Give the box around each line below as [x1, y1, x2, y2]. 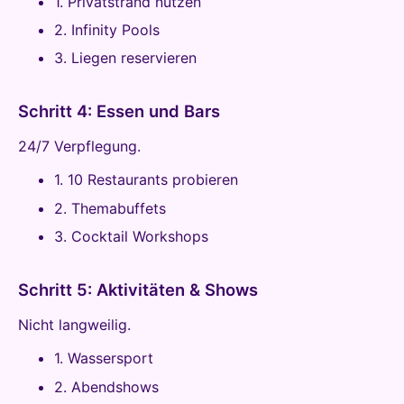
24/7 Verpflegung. [18, 137, 141, 156]
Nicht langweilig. [18, 316, 131, 335]
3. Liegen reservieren [54, 49, 197, 68]
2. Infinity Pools [54, 20, 160, 39]
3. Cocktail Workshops [54, 227, 208, 246]
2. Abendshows [54, 377, 159, 396]
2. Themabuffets [54, 198, 166, 217]
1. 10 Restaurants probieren [54, 170, 238, 189]
